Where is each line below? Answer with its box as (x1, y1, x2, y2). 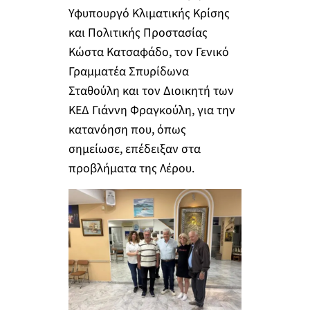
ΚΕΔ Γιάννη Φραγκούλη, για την (68, 101, 235, 119)
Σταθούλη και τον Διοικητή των (68, 82, 234, 100)
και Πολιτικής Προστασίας (68, 24, 208, 42)
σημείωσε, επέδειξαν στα (68, 140, 201, 158)
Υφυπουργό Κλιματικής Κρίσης (68, 4, 230, 22)
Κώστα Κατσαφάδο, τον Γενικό (68, 43, 229, 61)
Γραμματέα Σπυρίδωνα (68, 62, 189, 80)
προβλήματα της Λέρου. (68, 159, 194, 177)
